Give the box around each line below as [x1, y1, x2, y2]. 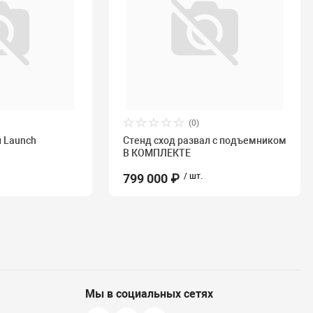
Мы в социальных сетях [85, 287, 214, 300]
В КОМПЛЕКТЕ [122, 147, 191, 159]
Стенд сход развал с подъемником [122, 135, 286, 146]
